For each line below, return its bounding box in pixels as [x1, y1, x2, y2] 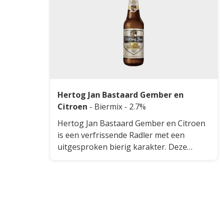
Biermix [94, 101, 124, 112]
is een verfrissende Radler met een [57, 129, 185, 140]
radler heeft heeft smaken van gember [57, 153, 200, 164]
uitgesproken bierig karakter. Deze [57, 141, 187, 152]
